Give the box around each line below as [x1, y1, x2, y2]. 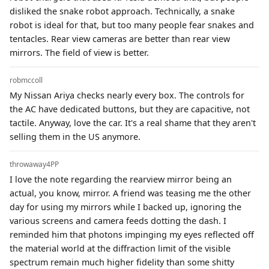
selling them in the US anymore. [10, 130, 141, 142]
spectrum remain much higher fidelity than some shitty [10, 256, 234, 268]
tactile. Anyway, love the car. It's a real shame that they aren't [10, 116, 256, 128]
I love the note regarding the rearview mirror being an [10, 173, 232, 185]
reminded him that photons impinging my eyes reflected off [10, 228, 254, 240]
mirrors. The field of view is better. [10, 46, 149, 58]
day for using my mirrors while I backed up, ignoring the [10, 201, 241, 213]
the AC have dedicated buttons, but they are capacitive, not [10, 103, 250, 115]
